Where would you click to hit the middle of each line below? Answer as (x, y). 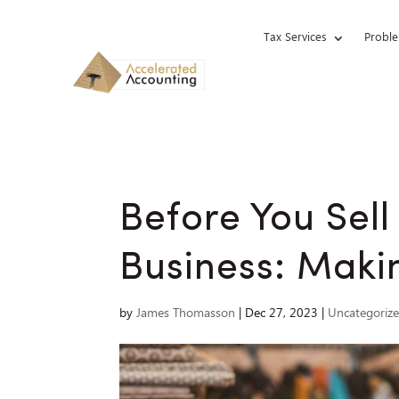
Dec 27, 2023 (282, 314)
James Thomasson (186, 314)
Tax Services (295, 38)
